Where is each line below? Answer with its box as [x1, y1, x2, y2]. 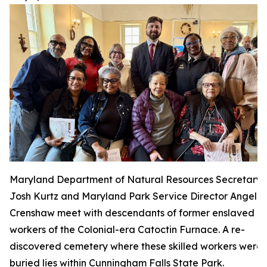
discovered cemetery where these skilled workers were [10, 240, 262, 252]
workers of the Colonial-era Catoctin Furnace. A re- [10, 223, 245, 235]
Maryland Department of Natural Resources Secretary [10, 173, 262, 185]
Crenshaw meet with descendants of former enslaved [10, 206, 254, 219]
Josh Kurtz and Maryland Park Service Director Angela [10, 190, 263, 202]
